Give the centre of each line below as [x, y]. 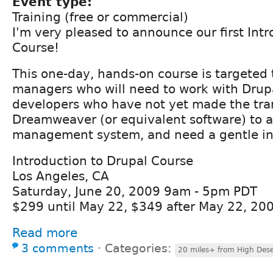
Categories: [140, 248]
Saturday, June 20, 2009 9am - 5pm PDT [135, 191]
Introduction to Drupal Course [103, 161]
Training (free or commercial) [100, 17]
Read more [45, 232]
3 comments [58, 248]
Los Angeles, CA [61, 176]
